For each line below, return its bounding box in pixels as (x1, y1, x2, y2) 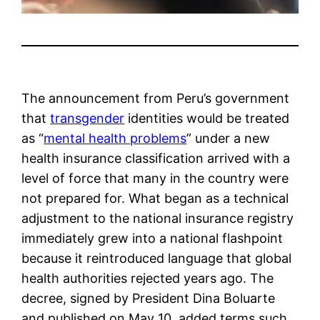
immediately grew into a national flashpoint (21, 230, 284, 246)
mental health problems (44, 130, 187, 146)
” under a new (186, 130, 271, 146)
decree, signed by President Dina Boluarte (21, 290, 276, 306)
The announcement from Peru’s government (21, 90, 290, 106)
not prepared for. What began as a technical (21, 190, 289, 206)
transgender (50, 110, 125, 126)
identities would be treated (124, 110, 290, 126)
